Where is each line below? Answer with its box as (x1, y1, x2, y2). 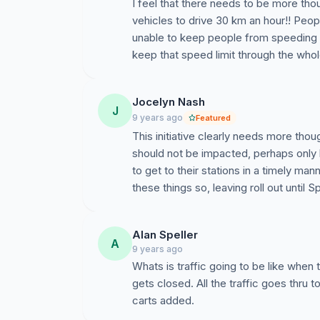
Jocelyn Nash (132, 95, 205, 109)
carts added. (132, 294, 194, 307)
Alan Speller (132, 228, 198, 241)
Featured (196, 113, 231, 123)
